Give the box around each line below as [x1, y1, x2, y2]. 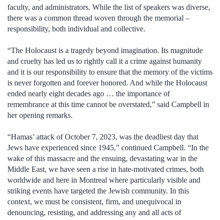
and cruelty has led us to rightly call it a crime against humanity [7, 57, 202, 66]
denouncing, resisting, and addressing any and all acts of [7, 208, 181, 217]
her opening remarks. [7, 111, 73, 120]
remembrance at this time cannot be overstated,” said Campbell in [7, 100, 209, 109]
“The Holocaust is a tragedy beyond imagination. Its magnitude [7, 46, 203, 55]
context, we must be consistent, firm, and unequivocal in [7, 197, 181, 206]
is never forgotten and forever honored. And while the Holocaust [7, 79, 207, 87]
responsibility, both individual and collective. [7, 24, 145, 33]
